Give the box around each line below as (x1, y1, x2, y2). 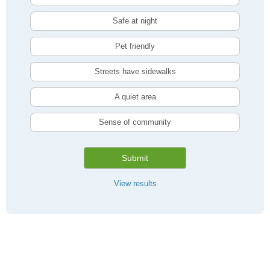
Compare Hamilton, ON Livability (6, 234, 180, 247)
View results (113, 179, 157, 188)
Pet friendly (115, 42, 155, 51)
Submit (122, 153, 148, 163)
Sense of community (99, 118, 171, 127)
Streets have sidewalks (94, 67, 176, 76)
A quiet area (114, 92, 156, 101)
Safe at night (113, 16, 157, 25)
